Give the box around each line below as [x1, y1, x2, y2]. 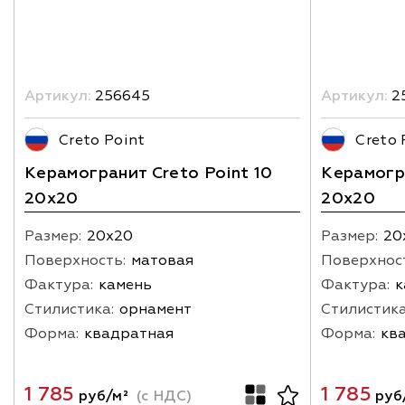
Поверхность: [24, 251, 126, 270]
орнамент [119, 300, 192, 319]
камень [99, 276, 152, 295]
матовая [131, 251, 193, 270]
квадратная [84, 325, 174, 344]
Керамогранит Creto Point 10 [24, 163, 273, 184]
